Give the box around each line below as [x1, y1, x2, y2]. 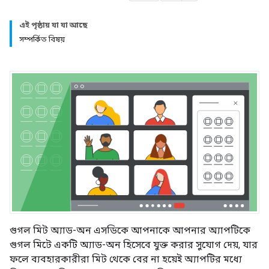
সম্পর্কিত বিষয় [19, 35, 65, 44]
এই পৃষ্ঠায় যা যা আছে [19, 20, 88, 29]
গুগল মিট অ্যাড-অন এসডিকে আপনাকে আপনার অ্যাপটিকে [10, 224, 250, 236]
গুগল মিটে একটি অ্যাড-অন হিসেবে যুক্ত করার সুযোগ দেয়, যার [10, 238, 258, 250]
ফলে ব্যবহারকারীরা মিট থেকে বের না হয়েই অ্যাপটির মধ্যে [10, 253, 242, 265]
